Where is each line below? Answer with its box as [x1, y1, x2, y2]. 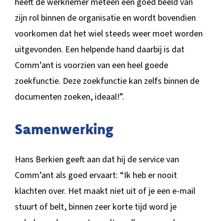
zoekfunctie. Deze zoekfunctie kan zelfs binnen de [14, 74, 199, 87]
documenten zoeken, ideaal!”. [14, 90, 124, 103]
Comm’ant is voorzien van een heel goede [14, 59, 168, 72]
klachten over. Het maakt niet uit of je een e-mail [14, 185, 195, 198]
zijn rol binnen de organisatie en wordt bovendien [14, 11, 196, 24]
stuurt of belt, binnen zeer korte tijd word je [14, 201, 177, 214]
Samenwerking [14, 119, 113, 138]
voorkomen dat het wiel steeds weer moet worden [14, 27, 203, 40]
